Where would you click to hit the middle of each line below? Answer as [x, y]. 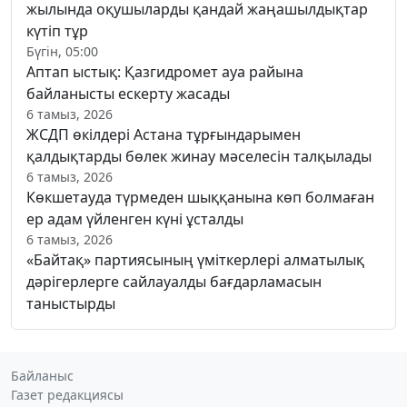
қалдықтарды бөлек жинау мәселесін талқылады [199, 157]
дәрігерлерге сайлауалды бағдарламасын [174, 282]
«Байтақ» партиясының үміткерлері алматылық [195, 260]
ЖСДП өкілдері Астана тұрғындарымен [164, 135]
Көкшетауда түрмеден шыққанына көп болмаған [200, 198]
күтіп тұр [57, 31]
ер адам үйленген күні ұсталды [135, 219]
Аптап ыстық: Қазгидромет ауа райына [165, 72]
